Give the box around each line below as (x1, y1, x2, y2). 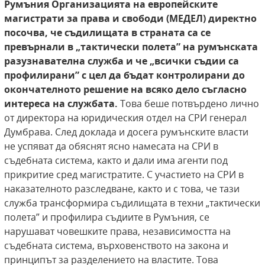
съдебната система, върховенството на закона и (4, 239, 228, 253)
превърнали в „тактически (4, 40, 140, 54)
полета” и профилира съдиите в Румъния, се (4, 211, 209, 224)
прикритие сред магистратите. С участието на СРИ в (4, 168, 244, 182)
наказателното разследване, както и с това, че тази (4, 182, 240, 196)
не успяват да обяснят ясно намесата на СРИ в (4, 140, 218, 153)
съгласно (202, 83, 247, 96)
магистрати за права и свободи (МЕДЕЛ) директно (4, 12, 257, 25)
